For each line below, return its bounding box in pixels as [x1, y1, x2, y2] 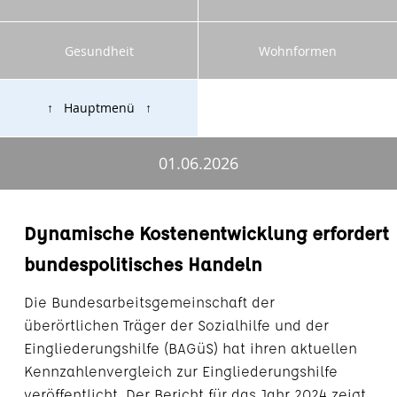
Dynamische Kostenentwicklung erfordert [23, 220, 389, 245]
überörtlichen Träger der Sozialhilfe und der [23, 315, 329, 335]
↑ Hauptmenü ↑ [46, 99, 152, 117]
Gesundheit [64, 42, 134, 59]
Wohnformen [259, 42, 337, 59]
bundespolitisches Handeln [23, 251, 262, 276]
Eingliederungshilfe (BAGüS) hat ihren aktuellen [23, 339, 357, 358]
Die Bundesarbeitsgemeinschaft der [23, 292, 275, 312]
